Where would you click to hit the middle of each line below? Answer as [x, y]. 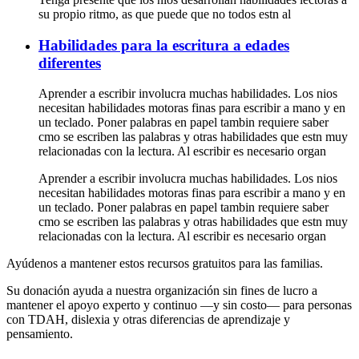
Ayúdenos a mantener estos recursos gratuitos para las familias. [165, 264]
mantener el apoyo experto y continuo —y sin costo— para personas [179, 305]
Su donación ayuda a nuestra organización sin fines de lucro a [162, 291]
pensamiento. [40, 334]
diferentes [70, 63]
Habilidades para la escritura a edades [164, 45]
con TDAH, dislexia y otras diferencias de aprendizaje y [148, 320]
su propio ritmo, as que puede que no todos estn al [165, 14]
